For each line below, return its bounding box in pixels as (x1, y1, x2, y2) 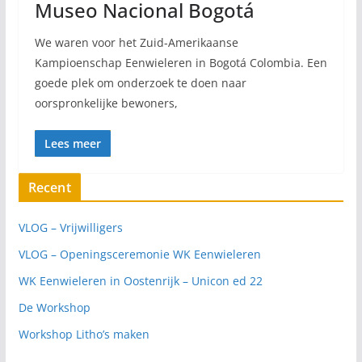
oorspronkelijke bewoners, (34, 95, 178, 111)
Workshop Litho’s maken (18, 326, 149, 342)
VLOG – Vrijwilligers (18, 219, 123, 235)
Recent (27, 178, 71, 196)
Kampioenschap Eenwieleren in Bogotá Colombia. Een (34, 54, 327, 70)
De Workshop (18, 299, 90, 315)
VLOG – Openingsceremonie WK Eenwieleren (18, 246, 261, 262)
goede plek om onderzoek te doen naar (34, 74, 246, 90)
